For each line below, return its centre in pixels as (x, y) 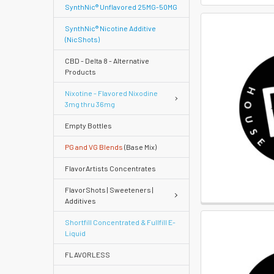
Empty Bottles (88, 125)
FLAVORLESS (87, 254)
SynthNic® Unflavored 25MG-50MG (121, 6)
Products (80, 71)
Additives (80, 200)
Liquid (75, 233)
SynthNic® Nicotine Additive (110, 28)
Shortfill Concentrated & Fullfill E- (120, 222)
